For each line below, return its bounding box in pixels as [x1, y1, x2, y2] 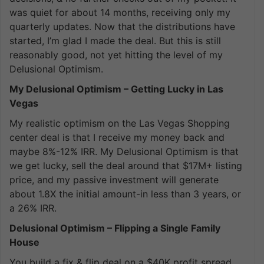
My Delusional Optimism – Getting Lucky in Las [9, 82, 223, 95]
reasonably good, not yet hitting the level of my [9, 48, 223, 61]
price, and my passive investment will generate [9, 173, 219, 186]
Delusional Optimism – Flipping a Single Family [9, 222, 220, 234]
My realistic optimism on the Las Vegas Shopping [9, 117, 230, 129]
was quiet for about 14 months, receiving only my [9, 6, 230, 18]
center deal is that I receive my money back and [9, 131, 225, 143]
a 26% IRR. [9, 202, 57, 214]
